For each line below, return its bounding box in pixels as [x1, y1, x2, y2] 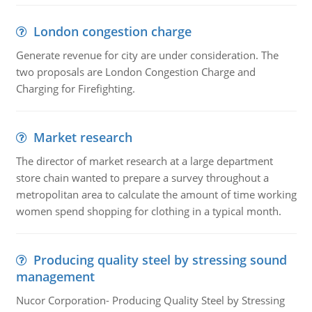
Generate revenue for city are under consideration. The [15, 48, 279, 62]
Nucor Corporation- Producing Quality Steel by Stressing [15, 293, 285, 307]
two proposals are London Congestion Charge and [15, 65, 256, 79]
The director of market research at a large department [15, 154, 273, 168]
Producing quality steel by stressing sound [33, 251, 287, 268]
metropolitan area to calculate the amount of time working [15, 187, 297, 201]
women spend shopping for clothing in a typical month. [15, 204, 281, 218]
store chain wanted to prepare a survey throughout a [15, 171, 269, 185]
